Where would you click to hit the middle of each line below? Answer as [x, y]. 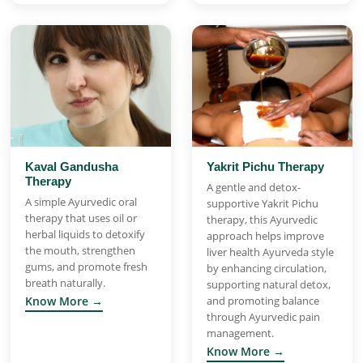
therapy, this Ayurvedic [262, 219]
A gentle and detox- [254, 187]
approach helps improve [265, 235]
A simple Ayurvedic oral [81, 201]
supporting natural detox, [269, 284]
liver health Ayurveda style [270, 252]
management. [240, 333]
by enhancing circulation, [267, 268]
